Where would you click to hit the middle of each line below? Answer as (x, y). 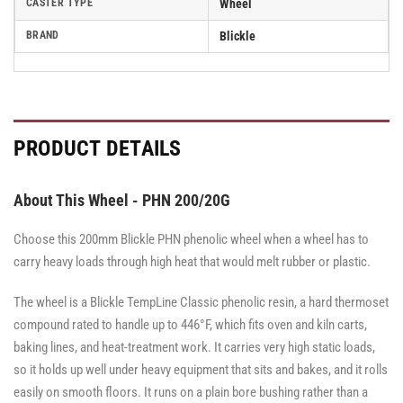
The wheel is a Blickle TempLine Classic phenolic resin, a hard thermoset (201, 303)
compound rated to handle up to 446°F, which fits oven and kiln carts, (190, 325)
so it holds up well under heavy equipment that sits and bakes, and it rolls (201, 370)
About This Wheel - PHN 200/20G (122, 201)
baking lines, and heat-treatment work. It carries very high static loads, (194, 348)
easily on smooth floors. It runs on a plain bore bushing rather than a (191, 393)
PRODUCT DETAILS (98, 149)
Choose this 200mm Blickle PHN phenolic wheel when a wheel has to (191, 240)
